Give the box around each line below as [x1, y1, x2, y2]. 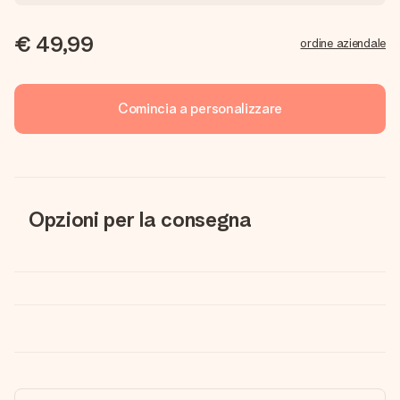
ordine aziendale [300, 36, 386, 50]
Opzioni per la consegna [29, 206, 252, 232]
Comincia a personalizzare [118, 100, 282, 117]
